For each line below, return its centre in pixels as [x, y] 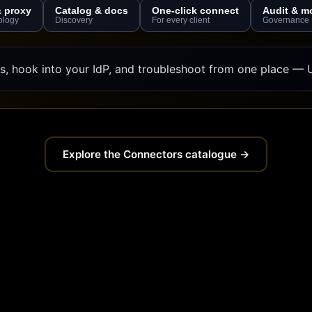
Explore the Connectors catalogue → [156, 154]
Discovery [74, 21]
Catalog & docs [92, 11]
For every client [181, 21]
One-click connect [195, 11]
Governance [286, 21]
